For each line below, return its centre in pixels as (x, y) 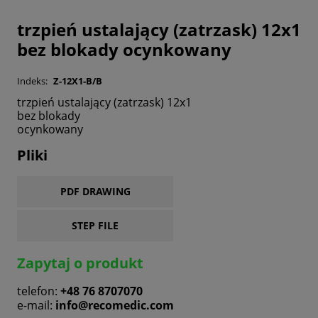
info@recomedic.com (115, 305)
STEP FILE (95, 225)
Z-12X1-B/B (78, 81)
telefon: (39, 291)
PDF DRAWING (95, 191)
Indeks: (32, 81)
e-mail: (36, 305)
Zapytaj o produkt (80, 263)
